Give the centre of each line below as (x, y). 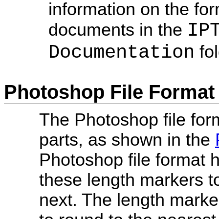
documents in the (118, 30)
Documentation (122, 53)
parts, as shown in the (127, 140)
